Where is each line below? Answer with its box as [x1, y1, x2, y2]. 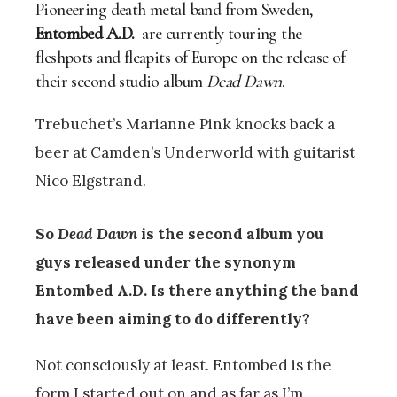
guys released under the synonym [35, 253, 296, 273]
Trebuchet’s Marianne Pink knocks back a [35, 113, 335, 134]
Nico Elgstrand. [35, 170, 146, 191]
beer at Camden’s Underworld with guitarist [35, 142, 355, 162]
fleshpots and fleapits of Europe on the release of [35, 46, 346, 68]
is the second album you [137, 224, 323, 245]
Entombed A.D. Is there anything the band [35, 281, 359, 301]
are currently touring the [134, 22, 302, 44]
